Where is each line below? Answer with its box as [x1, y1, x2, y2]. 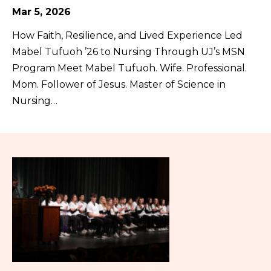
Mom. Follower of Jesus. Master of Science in [12, 78, 226, 90]
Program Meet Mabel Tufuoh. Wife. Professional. [12, 62, 247, 74]
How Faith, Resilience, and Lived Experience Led [12, 29, 243, 41]
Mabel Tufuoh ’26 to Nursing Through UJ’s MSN [12, 45, 245, 57]
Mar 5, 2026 [12, 5, 71, 18]
